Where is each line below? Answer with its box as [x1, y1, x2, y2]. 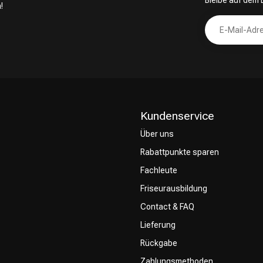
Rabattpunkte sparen [140, 147, 219, 157]
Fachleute [140, 166, 177, 175]
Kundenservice [140, 109, 214, 123]
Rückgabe [140, 238, 177, 248]
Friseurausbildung [140, 184, 207, 193]
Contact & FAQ [140, 202, 194, 211]
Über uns [140, 129, 174, 139]
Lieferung [140, 220, 176, 230]
